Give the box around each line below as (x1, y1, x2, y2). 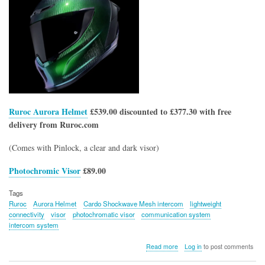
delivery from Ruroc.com (9, 118, 99, 131)
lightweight (190, 198, 222, 208)
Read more (146, 241, 178, 251)
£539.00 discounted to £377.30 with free (88, 105, 231, 118)
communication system (141, 209, 211, 219)
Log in (184, 241, 202, 251)
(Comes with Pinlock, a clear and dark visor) (9, 142, 159, 154)
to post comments (201, 241, 253, 251)
